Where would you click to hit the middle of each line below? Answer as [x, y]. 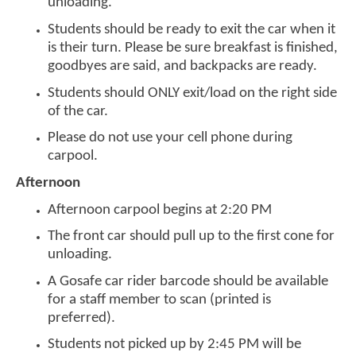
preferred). [83, 318]
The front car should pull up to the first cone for [191, 237]
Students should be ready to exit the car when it [192, 29]
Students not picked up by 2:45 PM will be [174, 345]
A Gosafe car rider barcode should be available [188, 281]
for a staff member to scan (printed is [159, 300]
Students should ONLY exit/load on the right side [192, 93]
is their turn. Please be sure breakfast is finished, [193, 48]
